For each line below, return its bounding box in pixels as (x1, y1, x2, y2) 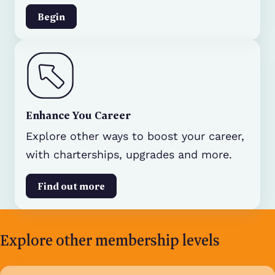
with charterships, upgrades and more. (26, 148, 232, 161)
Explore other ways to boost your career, (26, 130, 244, 142)
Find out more (37, 179, 105, 193)
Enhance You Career (26, 107, 131, 122)
